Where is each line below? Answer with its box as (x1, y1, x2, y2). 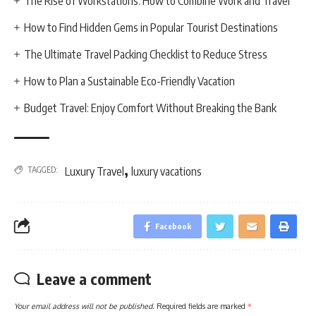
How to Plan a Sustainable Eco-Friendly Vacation (24, 73, 236, 88)
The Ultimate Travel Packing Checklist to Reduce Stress (24, 47, 268, 61)
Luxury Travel (65, 164, 124, 178)
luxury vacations (131, 164, 202, 178)
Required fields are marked (157, 300, 248, 310)
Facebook (155, 221, 191, 231)
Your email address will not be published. (14, 300, 154, 310)
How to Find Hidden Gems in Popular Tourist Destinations (24, 20, 279, 35)
